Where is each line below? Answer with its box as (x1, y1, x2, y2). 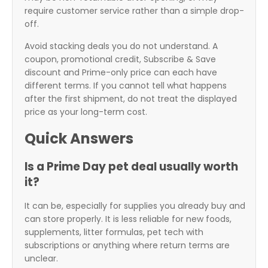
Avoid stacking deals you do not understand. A (25, 40, 218, 53)
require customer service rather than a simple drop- (25, 5, 244, 17)
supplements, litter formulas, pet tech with (25, 226, 203, 239)
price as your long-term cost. (25, 106, 147, 118)
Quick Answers (25, 129, 133, 149)
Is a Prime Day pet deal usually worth (25, 159, 238, 175)
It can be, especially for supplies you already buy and (25, 200, 245, 212)
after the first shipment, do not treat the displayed (25, 93, 237, 105)
